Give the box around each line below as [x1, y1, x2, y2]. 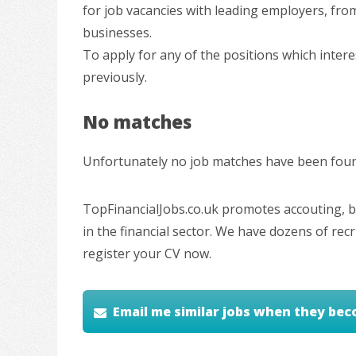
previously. [83, 68, 147, 86]
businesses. [83, 23, 152, 41]
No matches [83, 109, 192, 134]
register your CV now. [83, 245, 211, 263]
